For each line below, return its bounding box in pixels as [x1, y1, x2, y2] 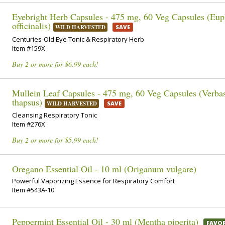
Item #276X [12, 120, 45, 129]
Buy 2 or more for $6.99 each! [12, 59, 98, 69]
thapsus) [12, 95, 42, 108]
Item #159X [12, 43, 45, 53]
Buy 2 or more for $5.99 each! [12, 135, 98, 145]
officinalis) [12, 20, 51, 32]
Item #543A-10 [12, 185, 54, 194]
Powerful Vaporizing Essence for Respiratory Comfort [12, 176, 175, 185]
